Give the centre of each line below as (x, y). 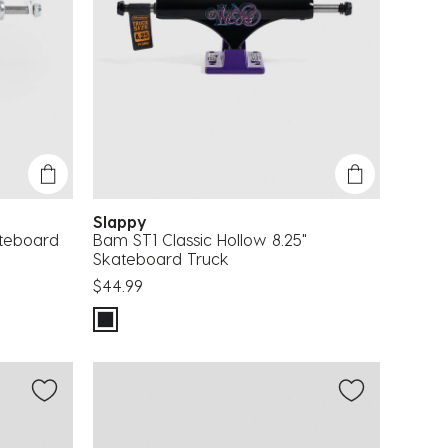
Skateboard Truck (161, 258)
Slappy (125, 221)
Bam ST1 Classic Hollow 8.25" (200, 239)
